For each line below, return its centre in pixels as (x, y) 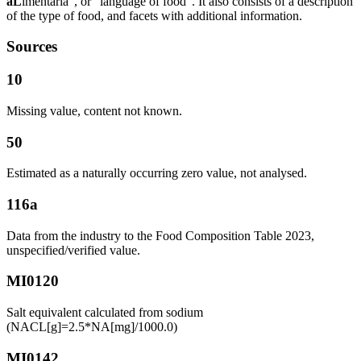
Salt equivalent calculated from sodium (105, 313)
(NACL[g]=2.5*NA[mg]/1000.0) (92, 327)
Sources (32, 47)
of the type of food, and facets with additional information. (154, 15)
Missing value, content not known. (94, 110)
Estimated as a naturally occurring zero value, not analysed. (157, 173)
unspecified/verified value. (73, 250)
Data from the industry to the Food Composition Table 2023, (160, 235)
